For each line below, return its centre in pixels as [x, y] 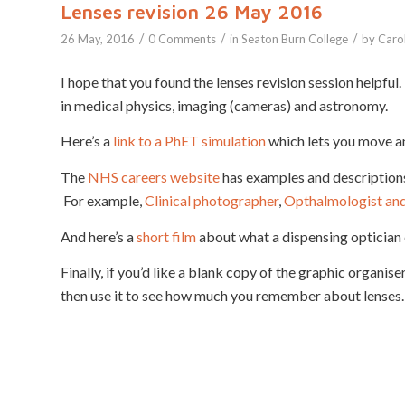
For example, [103, 200]
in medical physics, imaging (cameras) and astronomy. [224, 105]
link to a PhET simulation [189, 141]
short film [166, 236]
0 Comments [182, 39]
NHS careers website [154, 177]
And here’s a [99, 236]
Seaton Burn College [295, 39]
